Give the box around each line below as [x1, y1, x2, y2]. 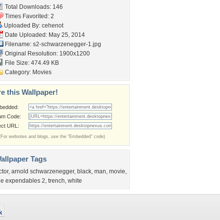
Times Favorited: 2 [3, 13, 54, 20]
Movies [32, 69, 52, 76]
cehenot [42, 22, 63, 29]
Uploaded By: [2, 22, 42, 29]
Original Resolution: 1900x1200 [3, 50, 90, 57]
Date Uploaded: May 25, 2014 [3, 31, 85, 38]
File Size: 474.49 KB [3, 59, 59, 66]
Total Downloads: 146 [3, 3, 63, 10]
